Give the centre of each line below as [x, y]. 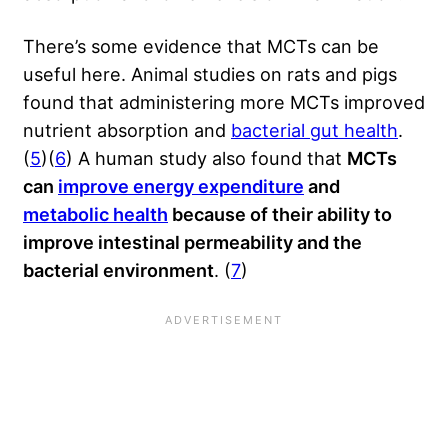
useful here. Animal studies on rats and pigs [210, 73]
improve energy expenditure [181, 185]
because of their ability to [280, 213]
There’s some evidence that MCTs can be [201, 45]
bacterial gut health [314, 129]
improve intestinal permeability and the [192, 241]
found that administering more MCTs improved [224, 101]
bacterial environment [118, 269]
